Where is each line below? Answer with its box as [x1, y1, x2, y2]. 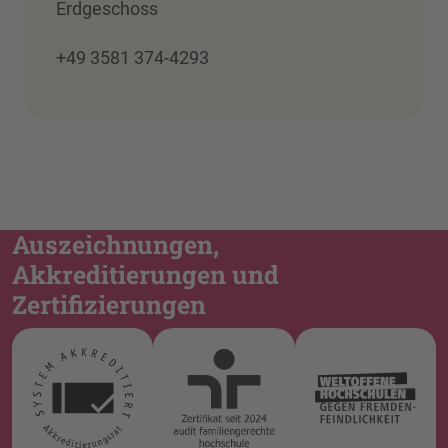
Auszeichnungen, [12, 227, 219, 261]
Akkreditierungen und [12, 257, 279, 291]
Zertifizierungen [12, 287, 206, 321]
